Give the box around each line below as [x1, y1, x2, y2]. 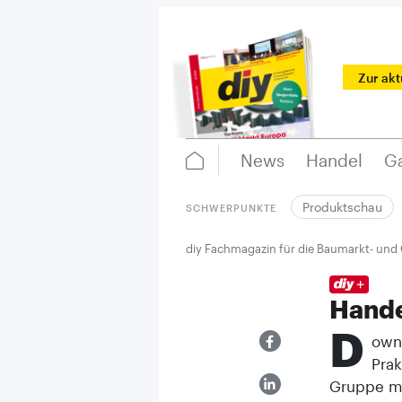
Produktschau [302, 199, 382, 214]
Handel [305, 150, 363, 170]
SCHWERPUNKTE [186, 202, 276, 214]
